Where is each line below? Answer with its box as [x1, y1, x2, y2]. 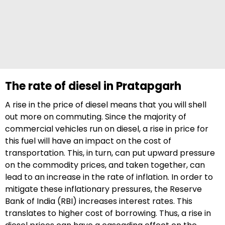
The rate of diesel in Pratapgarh [5, 78, 181, 94]
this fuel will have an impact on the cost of [5, 135, 171, 147]
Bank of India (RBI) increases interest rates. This [5, 195, 192, 207]
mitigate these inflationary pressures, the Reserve [5, 183, 202, 195]
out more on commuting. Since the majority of [5, 111, 186, 123]
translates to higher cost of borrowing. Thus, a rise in [5, 207, 211, 219]
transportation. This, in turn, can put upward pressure [5, 147, 215, 159]
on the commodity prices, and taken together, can [5, 159, 205, 171]
